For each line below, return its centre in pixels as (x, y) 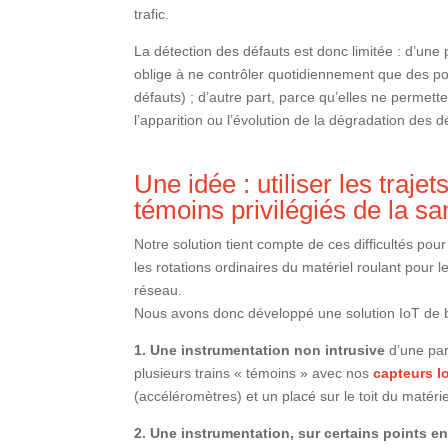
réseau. (158, 290)
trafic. (152, 14)
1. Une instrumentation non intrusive (260, 350)
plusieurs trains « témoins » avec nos (254, 373)
